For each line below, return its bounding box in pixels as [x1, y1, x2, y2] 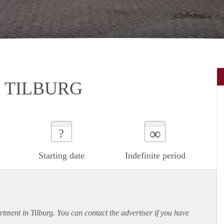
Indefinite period [124, 150, 185, 160]
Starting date [38, 150, 84, 160]
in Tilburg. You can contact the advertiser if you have [20, 208, 189, 217]
